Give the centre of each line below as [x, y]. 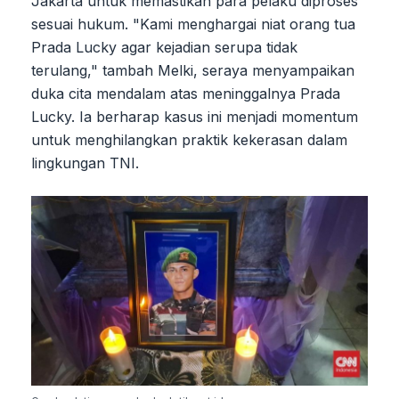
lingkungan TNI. [85, 163]
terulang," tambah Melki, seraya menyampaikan [193, 70]
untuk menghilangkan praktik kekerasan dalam [189, 139]
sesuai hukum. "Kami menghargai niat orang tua [193, 24]
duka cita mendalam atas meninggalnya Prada [186, 93]
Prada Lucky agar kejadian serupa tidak [164, 47]
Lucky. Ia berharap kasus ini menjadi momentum [195, 116]
